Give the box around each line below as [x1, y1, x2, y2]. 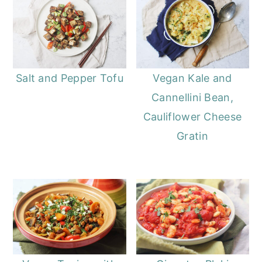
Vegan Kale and [153, 72, 232, 85]
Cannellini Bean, [151, 91, 233, 104]
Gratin [177, 130, 208, 143]
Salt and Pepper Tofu [15, 72, 123, 85]
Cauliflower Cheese [143, 111, 242, 123]
